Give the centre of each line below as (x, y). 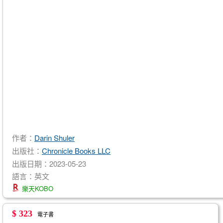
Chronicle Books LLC (76, 150)
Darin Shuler (55, 137)
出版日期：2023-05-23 (49, 163)
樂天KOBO (37, 189)
